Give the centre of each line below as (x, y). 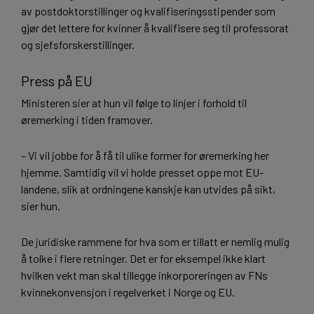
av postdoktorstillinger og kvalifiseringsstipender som (148, 11)
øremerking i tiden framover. (87, 120)
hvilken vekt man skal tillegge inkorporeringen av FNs (144, 275)
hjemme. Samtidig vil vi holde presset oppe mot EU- (142, 172)
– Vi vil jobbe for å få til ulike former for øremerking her (145, 156)
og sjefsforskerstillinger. (78, 45)
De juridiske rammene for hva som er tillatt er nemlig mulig (155, 241)
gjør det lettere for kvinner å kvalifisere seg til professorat (155, 28)
